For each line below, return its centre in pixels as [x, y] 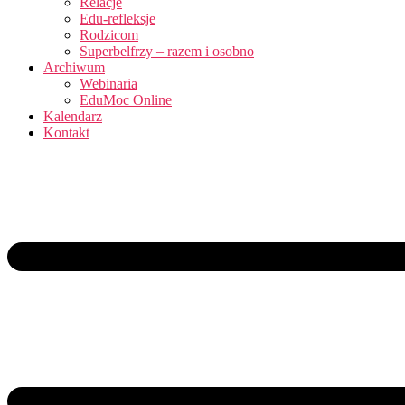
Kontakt [66, 132]
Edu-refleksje [118, 19]
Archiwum [74, 67]
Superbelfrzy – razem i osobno [167, 51]
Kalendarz [73, 116]
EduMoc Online [126, 100]
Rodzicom [109, 35]
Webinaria [108, 84]
